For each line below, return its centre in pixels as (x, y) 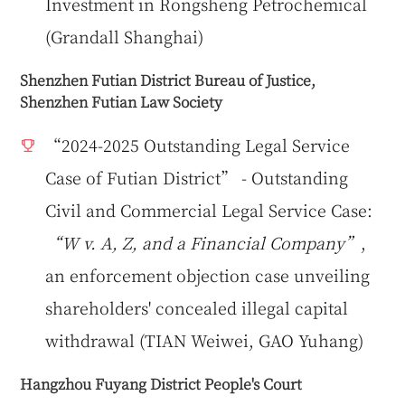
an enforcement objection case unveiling (208, 275)
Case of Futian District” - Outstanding (197, 178)
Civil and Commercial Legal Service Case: (209, 210)
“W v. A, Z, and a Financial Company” (203, 243)
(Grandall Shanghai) (125, 37)
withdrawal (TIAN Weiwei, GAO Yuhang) (205, 340)
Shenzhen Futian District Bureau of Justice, (168, 80)
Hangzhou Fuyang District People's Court (161, 384)
